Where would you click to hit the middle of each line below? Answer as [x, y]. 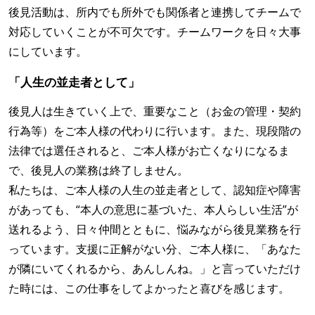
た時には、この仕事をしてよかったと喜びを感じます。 [149, 288]
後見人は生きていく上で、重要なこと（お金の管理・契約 [155, 111]
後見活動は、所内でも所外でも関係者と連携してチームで [155, 12]
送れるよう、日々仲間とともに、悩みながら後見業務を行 [155, 229]
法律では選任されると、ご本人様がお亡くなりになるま [149, 150]
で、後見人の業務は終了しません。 [98, 170]
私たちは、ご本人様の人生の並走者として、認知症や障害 [155, 189]
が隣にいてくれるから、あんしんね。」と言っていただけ [155, 268]
